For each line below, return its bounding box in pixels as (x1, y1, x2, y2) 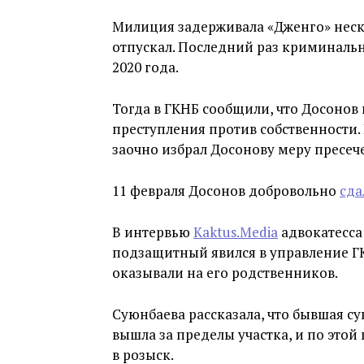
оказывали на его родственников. (112, 263, 338, 282)
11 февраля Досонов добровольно (112, 181, 340, 200)
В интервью (112, 223, 193, 241)
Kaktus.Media (193, 223, 278, 241)
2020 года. (112, 58, 179, 76)
